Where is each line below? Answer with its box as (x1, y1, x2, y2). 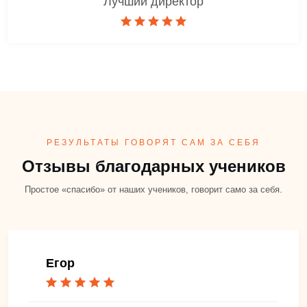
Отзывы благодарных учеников (21, 156, 286, 175)
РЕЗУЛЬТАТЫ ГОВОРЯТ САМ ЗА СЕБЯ (47, 137, 260, 147)
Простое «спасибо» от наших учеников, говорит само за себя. (25, 184, 282, 195)
